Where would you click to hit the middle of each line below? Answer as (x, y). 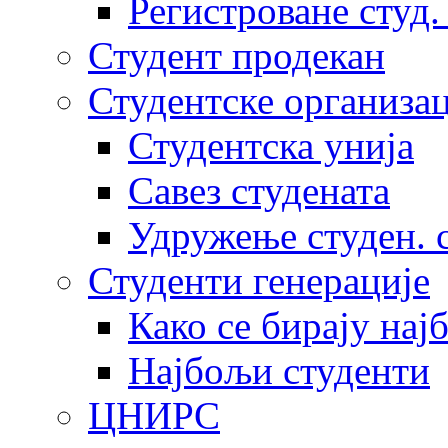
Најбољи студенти (279, 370)
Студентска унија (271, 145)
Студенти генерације (259, 280)
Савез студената (259, 190)
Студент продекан (236, 55)
